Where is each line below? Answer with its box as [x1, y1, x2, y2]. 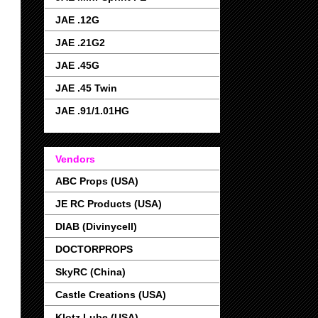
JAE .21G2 [55, 36, 105, 48]
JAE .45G [55, 59, 99, 71]
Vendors [55, 153, 95, 165]
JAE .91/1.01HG [55, 104, 129, 116]
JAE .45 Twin [55, 82, 117, 94]
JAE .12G [55, 13, 99, 26]
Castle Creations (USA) [55, 289, 166, 301]
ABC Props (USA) [55, 175, 138, 187]
